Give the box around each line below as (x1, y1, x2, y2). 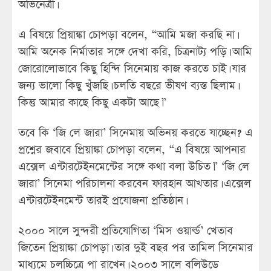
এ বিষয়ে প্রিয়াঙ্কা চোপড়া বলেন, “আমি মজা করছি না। (18, 27, 237, 43)
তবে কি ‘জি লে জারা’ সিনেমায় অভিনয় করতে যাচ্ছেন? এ (18, 125, 253, 141)
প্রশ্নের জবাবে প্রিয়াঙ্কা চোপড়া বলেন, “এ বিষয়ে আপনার (18, 142, 246, 158)
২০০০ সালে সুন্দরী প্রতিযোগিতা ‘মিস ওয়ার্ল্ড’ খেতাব (18, 223, 233, 239)
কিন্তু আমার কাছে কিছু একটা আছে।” (18, 95, 166, 111)
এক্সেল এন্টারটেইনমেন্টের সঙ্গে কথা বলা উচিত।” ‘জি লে (18, 159, 249, 175)
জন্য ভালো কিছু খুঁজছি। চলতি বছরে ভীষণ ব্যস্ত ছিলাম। (18, 78, 237, 94)
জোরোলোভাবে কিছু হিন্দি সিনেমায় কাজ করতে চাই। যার (18, 61, 246, 77)
